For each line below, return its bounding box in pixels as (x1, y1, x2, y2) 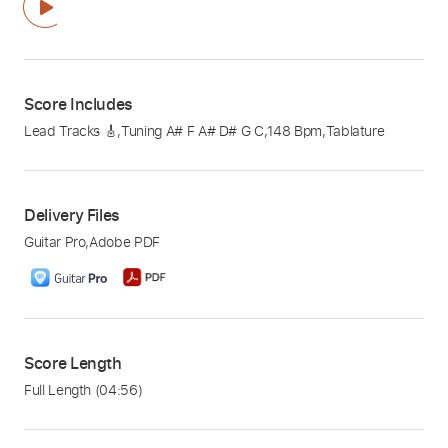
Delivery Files (24, 204, 121, 227)
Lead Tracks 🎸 (24, 121, 118, 141)
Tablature (325, 121, 385, 141)
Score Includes (24, 93, 134, 116)
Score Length (24, 352, 122, 375)
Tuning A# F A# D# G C (121, 121, 264, 141)
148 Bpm (267, 121, 322, 141)
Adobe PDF (89, 232, 160, 252)
